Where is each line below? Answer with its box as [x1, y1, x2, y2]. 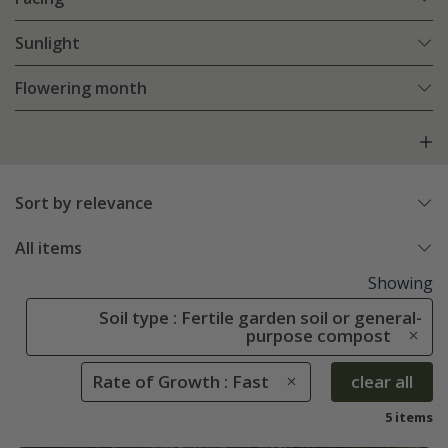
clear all [351, 370, 413, 393]
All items [15, 237, 82, 260]
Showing [368, 272, 433, 295]
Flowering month [15, 77, 147, 100]
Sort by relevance [15, 192, 153, 215]
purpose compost [246, 324, 391, 348]
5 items [385, 408, 433, 427]
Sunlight [15, 32, 80, 55]
